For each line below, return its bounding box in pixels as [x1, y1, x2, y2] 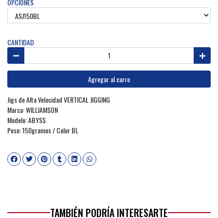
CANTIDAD [7, 37, 34, 48]
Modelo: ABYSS [7, 115, 46, 126]
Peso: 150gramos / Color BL [7, 125, 80, 136]
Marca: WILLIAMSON [7, 105, 59, 115]
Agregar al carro [88, 73, 130, 84]
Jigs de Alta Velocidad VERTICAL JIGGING [7, 94, 110, 105]
